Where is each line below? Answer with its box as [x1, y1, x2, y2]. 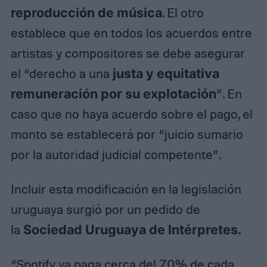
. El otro [162, 5, 204, 21]
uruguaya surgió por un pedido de [10, 201, 200, 218]
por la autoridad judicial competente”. [10, 147, 221, 163]
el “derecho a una [10, 66, 113, 82]
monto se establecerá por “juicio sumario [10, 126, 243, 142]
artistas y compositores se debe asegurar [10, 45, 245, 61]
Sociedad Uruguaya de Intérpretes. [23, 222, 241, 238]
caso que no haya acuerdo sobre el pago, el [10, 106, 253, 122]
